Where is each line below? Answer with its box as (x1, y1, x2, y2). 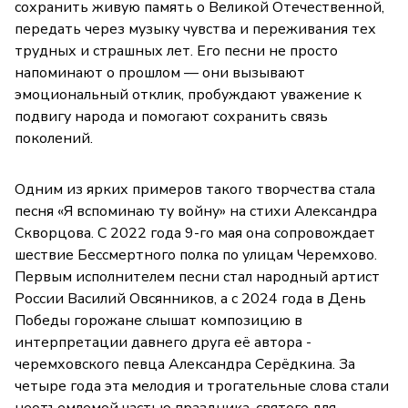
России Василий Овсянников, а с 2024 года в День (15, 288, 366, 309)
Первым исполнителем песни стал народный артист (15, 266, 380, 287)
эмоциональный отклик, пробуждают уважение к (15, 84, 362, 105)
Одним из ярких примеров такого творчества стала (15, 178, 375, 199)
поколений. (15, 127, 93, 148)
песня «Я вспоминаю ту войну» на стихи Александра (15, 200, 377, 221)
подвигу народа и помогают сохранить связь (15, 106, 328, 127)
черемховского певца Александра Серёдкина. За (15, 353, 355, 374)
